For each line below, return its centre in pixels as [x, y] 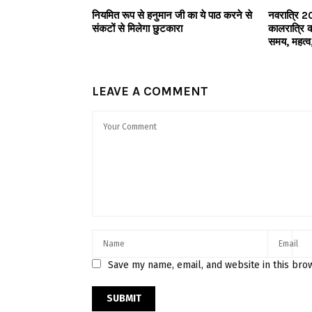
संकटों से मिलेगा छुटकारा [137, 28]
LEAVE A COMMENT [150, 91]
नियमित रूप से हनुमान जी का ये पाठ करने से [172, 15]
